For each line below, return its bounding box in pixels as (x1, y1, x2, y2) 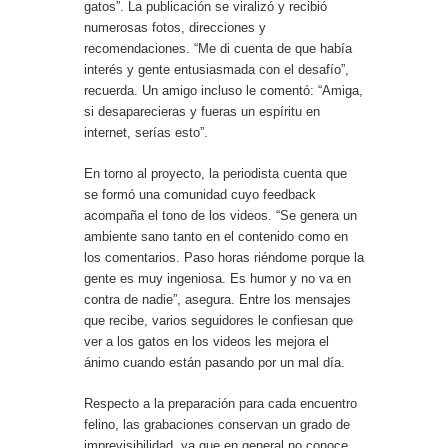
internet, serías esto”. (84, 124, 208, 140)
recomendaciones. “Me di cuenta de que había (84, 40, 352, 56)
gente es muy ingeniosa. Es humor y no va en (84, 270, 351, 286)
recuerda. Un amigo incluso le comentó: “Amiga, (84, 82, 363, 98)
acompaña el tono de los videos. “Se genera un (84, 207, 357, 223)
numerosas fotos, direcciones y (84, 19, 266, 35)
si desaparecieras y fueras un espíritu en (84, 103, 320, 119)
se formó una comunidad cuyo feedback (84, 186, 316, 202)
